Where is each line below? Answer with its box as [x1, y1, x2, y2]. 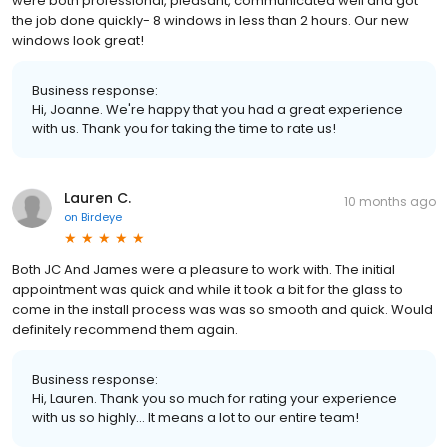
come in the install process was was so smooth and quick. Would [12, 299, 433, 319]
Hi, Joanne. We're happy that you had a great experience [32, 99, 403, 119]
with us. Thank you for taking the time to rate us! [32, 118, 336, 138]
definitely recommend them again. [12, 319, 238, 339]
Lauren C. [64, 187, 131, 208]
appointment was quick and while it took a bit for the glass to [12, 279, 403, 299]
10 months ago [344, 192, 436, 210]
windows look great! [12, 30, 144, 50]
